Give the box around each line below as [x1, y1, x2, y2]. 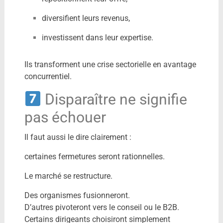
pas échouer [24, 108, 106, 126]
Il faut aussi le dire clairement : [24, 132, 131, 142]
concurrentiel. [24, 71, 72, 81]
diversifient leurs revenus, [41, 13, 130, 23]
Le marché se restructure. [24, 171, 112, 181]
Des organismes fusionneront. [24, 190, 130, 200]
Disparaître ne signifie [41, 90, 188, 108]
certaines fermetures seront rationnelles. [24, 151, 165, 161]
